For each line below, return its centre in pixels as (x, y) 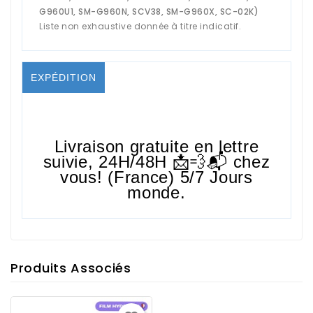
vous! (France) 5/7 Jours (156, 177)
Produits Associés (71, 268)
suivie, (71, 161)
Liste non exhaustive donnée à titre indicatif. (140, 26)
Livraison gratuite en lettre (156, 146)
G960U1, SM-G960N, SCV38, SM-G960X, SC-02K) (149, 11)
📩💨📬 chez (219, 161)
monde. (156, 192)
